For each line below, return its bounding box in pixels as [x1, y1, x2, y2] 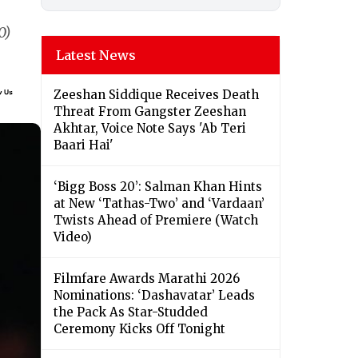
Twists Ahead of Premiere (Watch [54, 213, 258, 229]
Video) [54, 229, 92, 245]
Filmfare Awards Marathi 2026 [54, 271, 240, 287]
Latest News [56, 47, 136, 64]
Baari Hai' [54, 137, 113, 153]
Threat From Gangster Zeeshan [54, 104, 246, 120]
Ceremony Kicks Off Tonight [54, 321, 225, 337]
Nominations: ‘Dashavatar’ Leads [54, 288, 255, 304]
